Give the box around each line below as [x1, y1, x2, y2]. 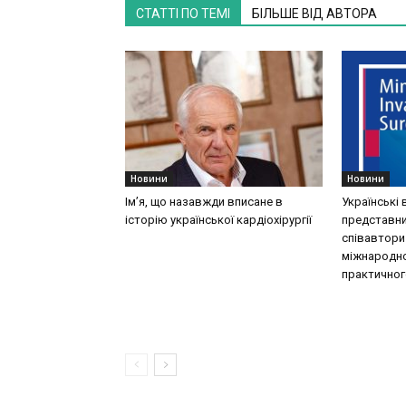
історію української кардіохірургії [125, 213, 312, 227]
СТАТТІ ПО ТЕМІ [136, 6, 230, 21]
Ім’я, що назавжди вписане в [125, 195, 283, 208]
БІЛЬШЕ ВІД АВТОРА [252, 6, 377, 21]
